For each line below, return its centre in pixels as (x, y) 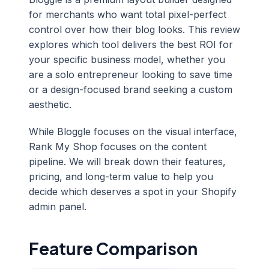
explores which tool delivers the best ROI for (131, 44)
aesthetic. (50, 104)
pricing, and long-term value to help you (121, 177)
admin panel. (58, 207)
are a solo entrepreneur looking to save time (131, 74)
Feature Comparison (113, 248)
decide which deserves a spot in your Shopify (133, 192)
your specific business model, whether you (127, 59)
